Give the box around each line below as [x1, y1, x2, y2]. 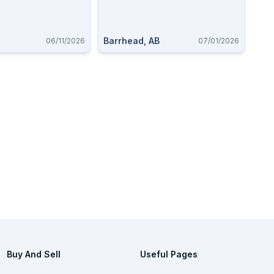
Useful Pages [140, 249, 198, 259]
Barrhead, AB [103, 35, 160, 46]
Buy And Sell [6, 249, 61, 259]
